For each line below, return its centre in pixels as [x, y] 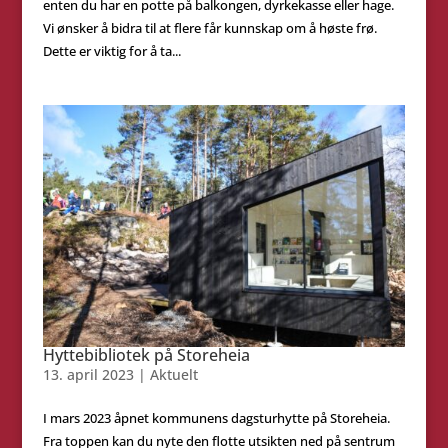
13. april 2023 [88, 375]
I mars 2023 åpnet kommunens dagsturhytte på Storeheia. [216, 418]
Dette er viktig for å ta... [111, 51]
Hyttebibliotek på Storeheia [146, 355]
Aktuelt [173, 375]
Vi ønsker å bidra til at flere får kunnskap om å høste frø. [209, 28]
